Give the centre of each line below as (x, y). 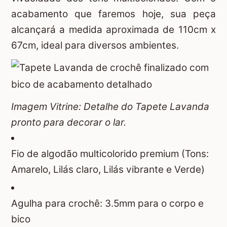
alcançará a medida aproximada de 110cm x (113, 29)
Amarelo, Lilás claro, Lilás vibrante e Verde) (108, 169)
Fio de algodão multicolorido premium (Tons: (110, 154)
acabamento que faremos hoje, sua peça (113, 14)
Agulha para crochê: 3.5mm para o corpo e (107, 203)
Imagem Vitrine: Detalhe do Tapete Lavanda (110, 106)
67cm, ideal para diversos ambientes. (95, 45)
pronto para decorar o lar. (69, 122)
